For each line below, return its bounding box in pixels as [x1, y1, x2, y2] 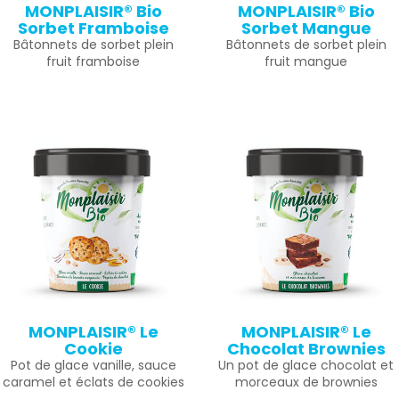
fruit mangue [265, 53, 347, 70]
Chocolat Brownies [226, 338, 386, 360]
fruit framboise [46, 53, 140, 70]
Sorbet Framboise [17, 17, 169, 39]
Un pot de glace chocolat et [218, 356, 394, 374]
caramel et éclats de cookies [2, 373, 184, 391]
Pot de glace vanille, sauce [10, 356, 176, 374]
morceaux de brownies [234, 373, 378, 391]
